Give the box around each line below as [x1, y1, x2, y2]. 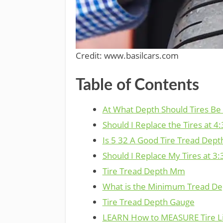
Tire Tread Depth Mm [102, 165, 185, 177]
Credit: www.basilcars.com [76, 49, 179, 61]
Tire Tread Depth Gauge [102, 196, 195, 208]
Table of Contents [76, 77, 199, 93]
